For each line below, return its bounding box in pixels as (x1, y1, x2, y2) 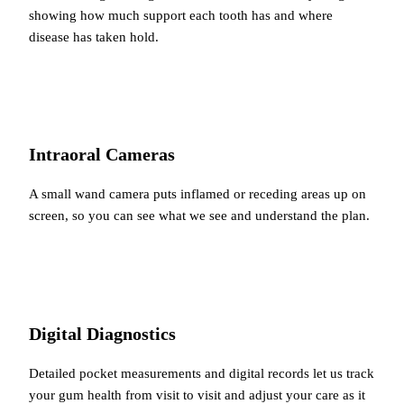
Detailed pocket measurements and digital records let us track (29, 364, 374, 381)
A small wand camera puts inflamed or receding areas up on (29, 186, 366, 202)
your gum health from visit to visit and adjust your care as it (29, 386, 365, 402)
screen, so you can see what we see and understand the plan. (29, 207, 370, 224)
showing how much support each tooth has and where (29, 7, 333, 23)
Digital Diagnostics (29, 323, 176, 344)
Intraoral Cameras (29, 144, 175, 165)
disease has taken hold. (29, 29, 159, 45)
